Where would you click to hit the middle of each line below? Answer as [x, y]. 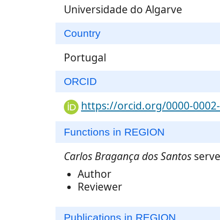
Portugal [85, 58]
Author [95, 174]
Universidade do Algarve [123, 10]
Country [82, 33]
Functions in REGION [114, 132]
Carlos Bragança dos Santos [128, 156]
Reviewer [100, 186]
